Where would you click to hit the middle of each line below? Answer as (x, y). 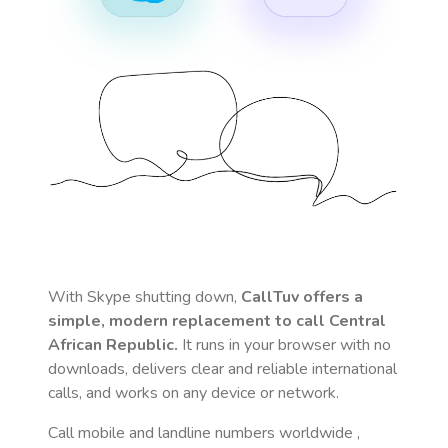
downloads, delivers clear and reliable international (222, 369)
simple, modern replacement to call (188, 321)
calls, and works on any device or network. (193, 393)
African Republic (111, 345)
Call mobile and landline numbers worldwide (202, 433)
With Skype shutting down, (144, 297)
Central (357, 321)
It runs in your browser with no (284, 345)
